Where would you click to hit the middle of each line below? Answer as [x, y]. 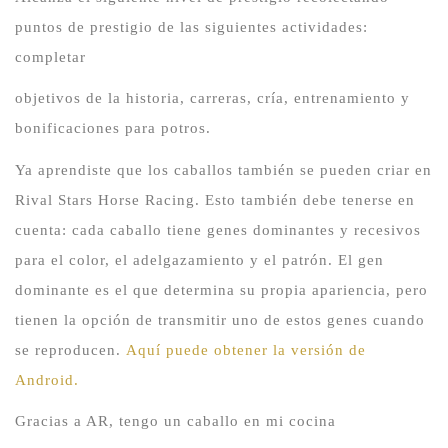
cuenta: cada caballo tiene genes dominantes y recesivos [218, 229]
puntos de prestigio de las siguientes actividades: [191, 27]
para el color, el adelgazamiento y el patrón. [176, 259]
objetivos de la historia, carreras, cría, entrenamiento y [212, 98]
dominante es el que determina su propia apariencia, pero [221, 289]
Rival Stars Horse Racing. [110, 199]
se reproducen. [70, 349]
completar [50, 57]
